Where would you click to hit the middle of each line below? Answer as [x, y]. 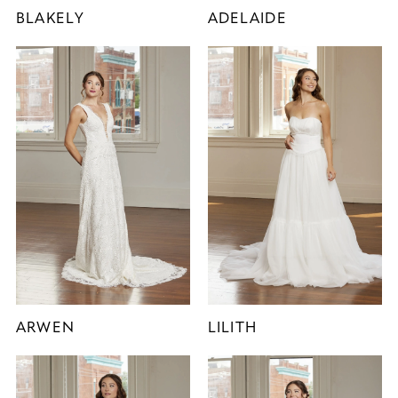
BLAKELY [50, 19]
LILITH [232, 328]
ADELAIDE [247, 19]
